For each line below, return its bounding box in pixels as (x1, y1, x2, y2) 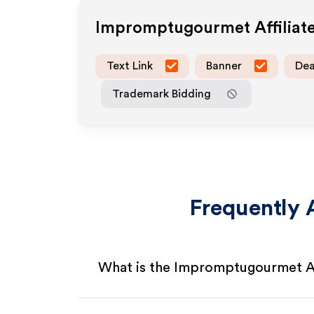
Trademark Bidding (112, 88, 211, 100)
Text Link (107, 60, 153, 71)
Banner (206, 60, 242, 71)
